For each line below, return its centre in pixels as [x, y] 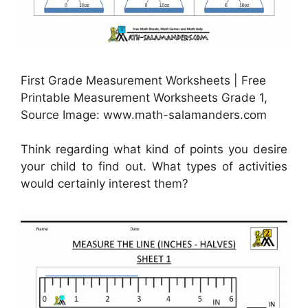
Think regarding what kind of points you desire [154, 150]
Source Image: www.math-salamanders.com [144, 114]
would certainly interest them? [104, 184]
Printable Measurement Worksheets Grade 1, [144, 97]
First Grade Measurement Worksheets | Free [143, 80]
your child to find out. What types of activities [154, 167]
